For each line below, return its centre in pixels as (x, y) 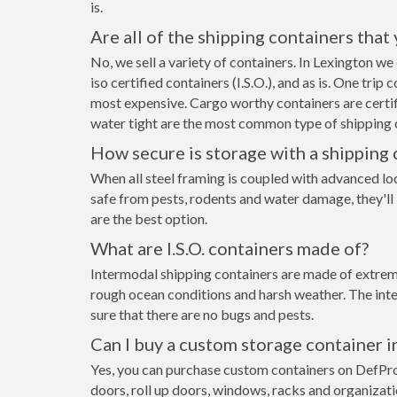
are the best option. (149, 218)
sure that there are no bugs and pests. (202, 314)
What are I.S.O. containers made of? (230, 248)
